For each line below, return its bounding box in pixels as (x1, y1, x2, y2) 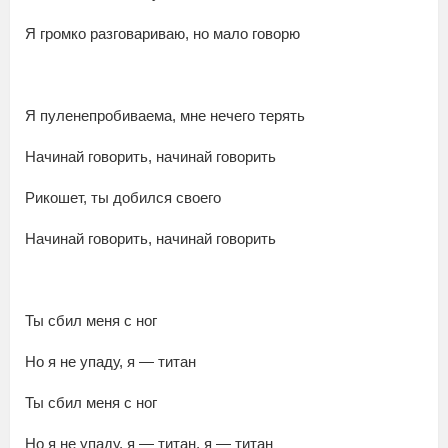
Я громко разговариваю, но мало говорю (25, 25, 300, 43)
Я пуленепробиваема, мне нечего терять (25, 107, 305, 125)
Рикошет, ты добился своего (25, 189, 221, 207)
